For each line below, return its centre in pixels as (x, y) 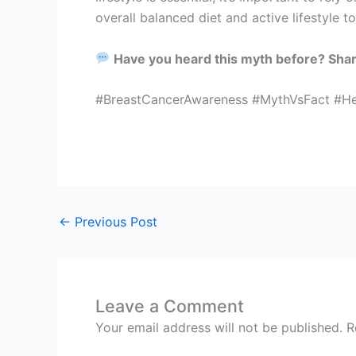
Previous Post (114, 221)
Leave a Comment (170, 306)
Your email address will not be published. (219, 327)
